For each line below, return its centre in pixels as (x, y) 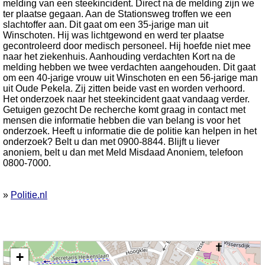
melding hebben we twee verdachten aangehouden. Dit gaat (129, 67)
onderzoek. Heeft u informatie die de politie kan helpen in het (130, 131)
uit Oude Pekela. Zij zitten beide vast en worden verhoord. (124, 88)
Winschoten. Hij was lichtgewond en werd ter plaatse (114, 35)
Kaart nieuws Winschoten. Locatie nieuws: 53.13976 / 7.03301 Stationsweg (124, 246)
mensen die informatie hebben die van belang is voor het (122, 120)
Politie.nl (29, 195)
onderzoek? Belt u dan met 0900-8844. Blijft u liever (111, 142)
